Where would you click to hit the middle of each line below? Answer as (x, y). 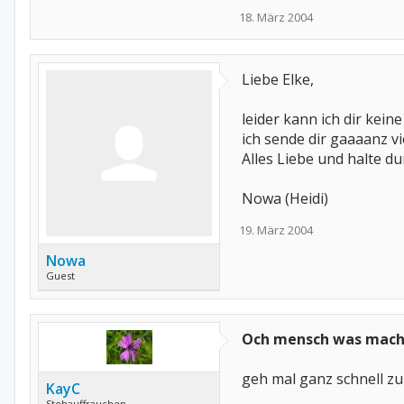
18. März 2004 (276, 17)
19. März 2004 (276, 230)
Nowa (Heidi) (285, 198)
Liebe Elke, (278, 79)
